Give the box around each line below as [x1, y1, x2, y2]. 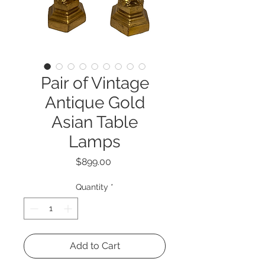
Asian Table [51, 112, 138, 132]
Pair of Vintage [40, 73, 149, 93]
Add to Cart [69, 240, 120, 251]
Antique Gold [44, 93, 145, 112]
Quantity [76, 182, 108, 192]
